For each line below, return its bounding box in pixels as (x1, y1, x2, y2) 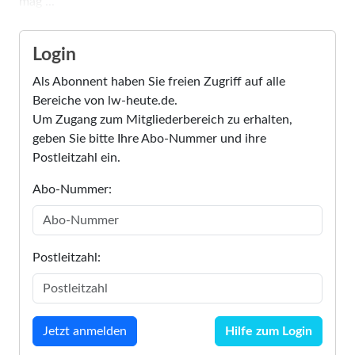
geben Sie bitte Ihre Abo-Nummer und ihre (32, 132, 266, 145)
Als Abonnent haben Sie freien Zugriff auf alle (32, 74, 285, 88)
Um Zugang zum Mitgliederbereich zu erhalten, (32, 113, 292, 126)
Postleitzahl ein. (32, 151, 120, 164)
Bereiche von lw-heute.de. (32, 94, 177, 107)
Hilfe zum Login (225, 324, 312, 338)
